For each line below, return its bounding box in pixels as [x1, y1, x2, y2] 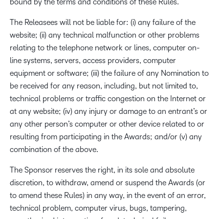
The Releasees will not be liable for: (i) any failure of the [10, 18, 196, 26]
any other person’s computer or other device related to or [10, 120, 204, 128]
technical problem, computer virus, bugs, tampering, [10, 204, 187, 212]
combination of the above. [10, 145, 99, 153]
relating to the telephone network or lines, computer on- [10, 44, 200, 52]
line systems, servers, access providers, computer [10, 56, 176, 65]
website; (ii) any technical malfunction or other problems [10, 31, 199, 39]
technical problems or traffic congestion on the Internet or [10, 94, 206, 103]
